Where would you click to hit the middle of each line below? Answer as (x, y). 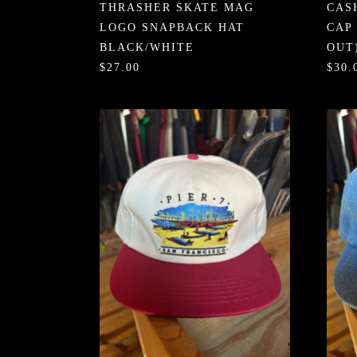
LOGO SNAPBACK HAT (172, 28)
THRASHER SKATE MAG (177, 8)
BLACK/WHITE (147, 48)
